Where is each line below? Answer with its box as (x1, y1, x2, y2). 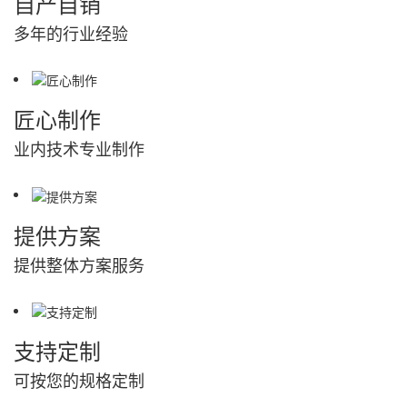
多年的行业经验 (14, 20, 128, 45)
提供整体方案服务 (14, 252, 144, 276)
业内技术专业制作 (14, 136, 144, 161)
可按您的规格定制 (14, 367, 144, 392)
